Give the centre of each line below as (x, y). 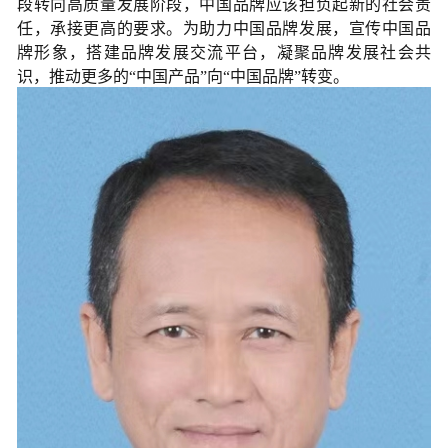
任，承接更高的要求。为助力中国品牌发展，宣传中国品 (224, 29)
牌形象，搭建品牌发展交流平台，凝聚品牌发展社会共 (224, 53)
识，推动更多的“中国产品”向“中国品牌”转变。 (183, 77)
